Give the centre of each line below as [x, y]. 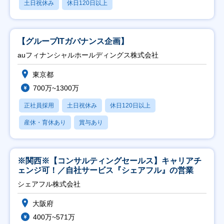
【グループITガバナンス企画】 [73, 41]
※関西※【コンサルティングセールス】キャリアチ [109, 160]
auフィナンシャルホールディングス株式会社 [88, 55]
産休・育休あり [45, 122]
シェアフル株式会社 [49, 184]
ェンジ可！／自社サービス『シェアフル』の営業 [105, 170]
